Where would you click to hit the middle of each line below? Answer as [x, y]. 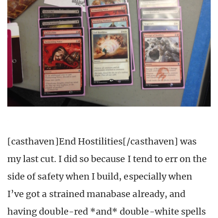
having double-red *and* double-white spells [107, 211]
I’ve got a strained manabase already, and [97, 194]
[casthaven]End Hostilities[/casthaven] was [102, 141]
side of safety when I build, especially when [100, 176]
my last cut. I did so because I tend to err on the [107, 159]
